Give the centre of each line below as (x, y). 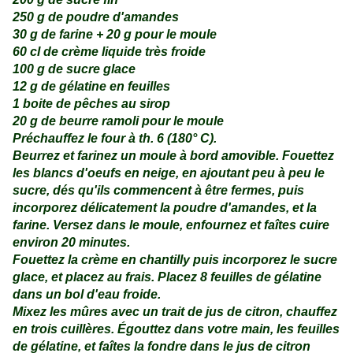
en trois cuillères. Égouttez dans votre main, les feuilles (176, 329)
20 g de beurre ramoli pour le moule (118, 121)
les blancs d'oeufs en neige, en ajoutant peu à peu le (169, 173)
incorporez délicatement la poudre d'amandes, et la (165, 208)
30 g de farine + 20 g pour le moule (115, 35)
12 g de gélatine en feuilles (91, 87)
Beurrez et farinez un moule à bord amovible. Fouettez (173, 156)
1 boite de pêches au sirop (91, 104)
